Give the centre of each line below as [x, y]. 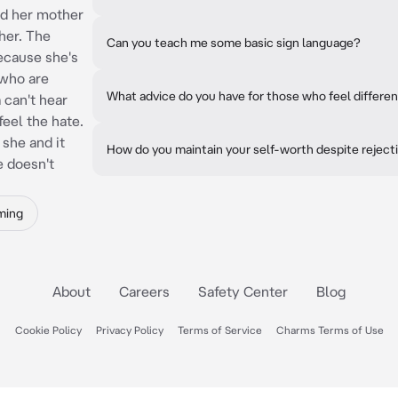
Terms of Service [219, 330]
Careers [144, 291]
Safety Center [243, 291]
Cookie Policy [48, 330]
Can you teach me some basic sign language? [234, 43]
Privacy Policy [129, 330]
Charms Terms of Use [330, 330]
